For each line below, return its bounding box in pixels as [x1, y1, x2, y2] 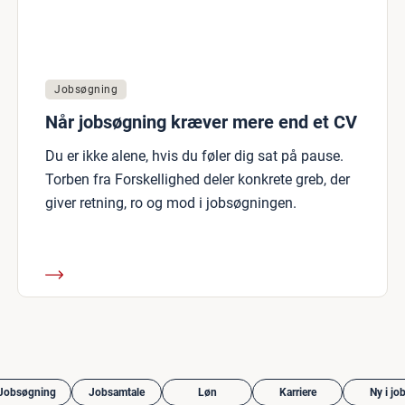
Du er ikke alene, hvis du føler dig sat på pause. [45, 147, 344, 165]
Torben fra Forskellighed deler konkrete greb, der [45, 171, 350, 188]
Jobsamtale [89, 386, 145, 399]
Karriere [278, 386, 316, 399]
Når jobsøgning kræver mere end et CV [45, 111, 357, 133]
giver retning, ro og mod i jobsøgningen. [45, 194, 297, 212]
